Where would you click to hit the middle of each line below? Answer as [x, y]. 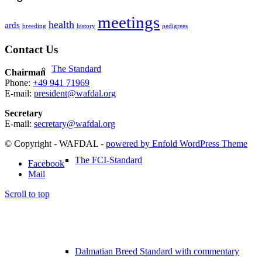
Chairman [25, 72]
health [61, 25]
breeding [34, 26]
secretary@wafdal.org [75, 123]
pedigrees [175, 26]
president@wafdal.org [75, 93]
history [86, 26]
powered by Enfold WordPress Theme [177, 143]
